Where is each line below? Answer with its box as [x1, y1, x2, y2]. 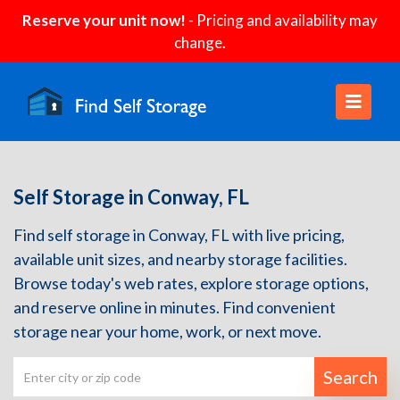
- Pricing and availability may [186, 11, 378, 29]
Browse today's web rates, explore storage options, [13, 273, 369, 293]
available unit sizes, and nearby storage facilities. [13, 249, 347, 269]
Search [323, 366, 378, 387]
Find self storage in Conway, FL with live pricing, [13, 225, 345, 245]
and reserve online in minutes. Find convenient [13, 297, 336, 317]
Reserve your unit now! [22, 11, 186, 29]
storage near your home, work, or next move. [13, 321, 321, 341]
